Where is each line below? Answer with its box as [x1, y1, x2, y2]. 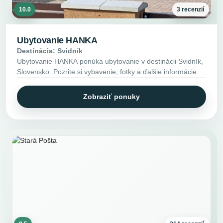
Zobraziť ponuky [83, 93, 140, 101]
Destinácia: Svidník [17, 46, 83, 55]
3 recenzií [177, 5, 205, 13]
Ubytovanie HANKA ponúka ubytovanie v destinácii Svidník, [17, 57, 204, 65]
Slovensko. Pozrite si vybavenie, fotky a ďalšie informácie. [17, 67, 199, 76]
